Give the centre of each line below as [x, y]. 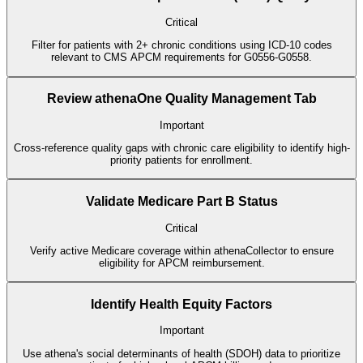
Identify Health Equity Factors [181, 304]
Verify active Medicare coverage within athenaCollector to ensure [181, 250]
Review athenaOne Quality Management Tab [181, 99]
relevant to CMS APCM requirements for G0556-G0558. [181, 58]
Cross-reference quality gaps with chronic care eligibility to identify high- [181, 148]
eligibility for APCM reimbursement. [181, 263]
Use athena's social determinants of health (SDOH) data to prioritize [181, 353]
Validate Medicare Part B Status [181, 201]
